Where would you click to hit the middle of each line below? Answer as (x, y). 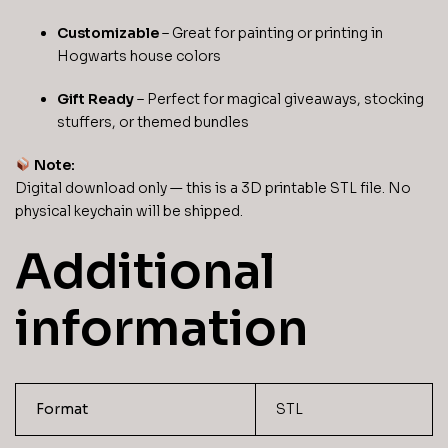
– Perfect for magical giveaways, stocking (279, 99)
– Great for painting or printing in (271, 33)
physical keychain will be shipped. (129, 210)
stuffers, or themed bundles (153, 122)
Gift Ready (95, 99)
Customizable (108, 33)
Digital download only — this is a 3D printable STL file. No (213, 187)
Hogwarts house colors (139, 56)
